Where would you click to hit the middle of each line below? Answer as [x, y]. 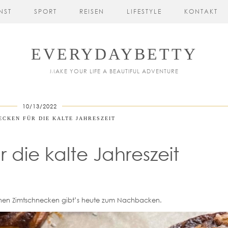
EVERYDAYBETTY [114, 54]
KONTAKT [201, 11]
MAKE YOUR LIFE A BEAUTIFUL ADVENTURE [114, 71]
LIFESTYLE [144, 11]
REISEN [92, 11]
